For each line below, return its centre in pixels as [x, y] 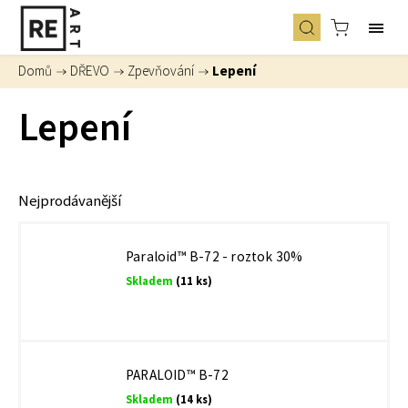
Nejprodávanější [70, 200]
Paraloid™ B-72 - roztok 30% [214, 256]
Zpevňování [161, 71]
